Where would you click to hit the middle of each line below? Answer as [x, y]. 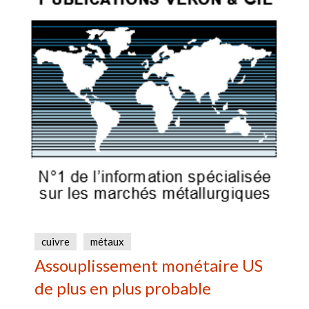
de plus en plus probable [123, 288]
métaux [107, 242]
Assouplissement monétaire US [149, 266]
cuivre [56, 242]
